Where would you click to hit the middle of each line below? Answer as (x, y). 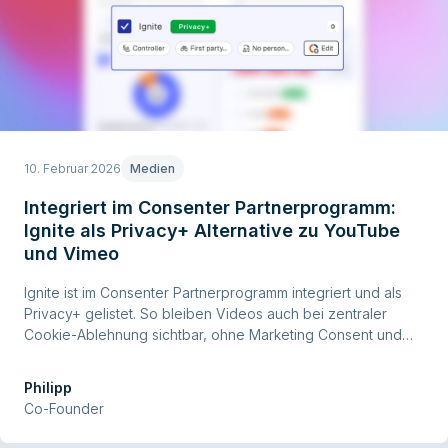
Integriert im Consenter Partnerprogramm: (210, 207)
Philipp (48, 388)
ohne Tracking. (73, 356)
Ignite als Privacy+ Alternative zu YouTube (212, 230)
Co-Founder (64, 409)
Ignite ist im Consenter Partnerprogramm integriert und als (213, 293)
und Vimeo (71, 253)
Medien (152, 168)
